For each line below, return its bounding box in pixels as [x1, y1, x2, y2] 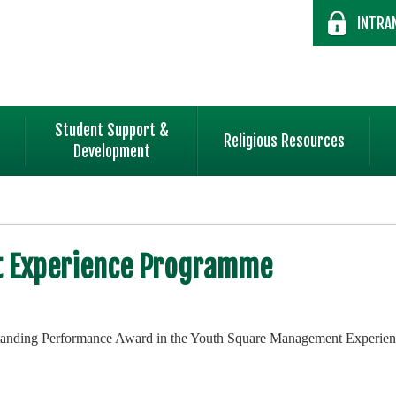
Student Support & [55, 121, 169, 140]
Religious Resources [224, 132, 345, 150]
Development [73, 142, 150, 161]
